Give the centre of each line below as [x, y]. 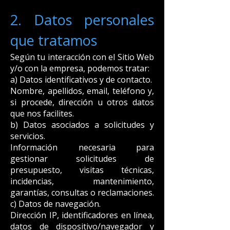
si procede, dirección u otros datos [82, 102]
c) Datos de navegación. [55, 204]
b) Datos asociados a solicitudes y [82, 125]
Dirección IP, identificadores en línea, [82, 215]
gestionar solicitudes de [82, 159]
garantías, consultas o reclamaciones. [82, 193]
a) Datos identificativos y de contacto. [81, 80]
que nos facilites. [42, 113]
